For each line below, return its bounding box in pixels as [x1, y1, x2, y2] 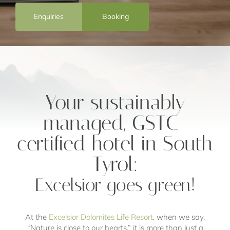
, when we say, [153, 212, 205, 222]
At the [25, 212, 49, 222]
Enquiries [34, 11, 64, 21]
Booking [102, 11, 129, 21]
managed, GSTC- [43, 110, 187, 135]
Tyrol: [92, 151, 138, 176]
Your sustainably [45, 90, 185, 114]
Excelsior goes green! [34, 174, 196, 196]
